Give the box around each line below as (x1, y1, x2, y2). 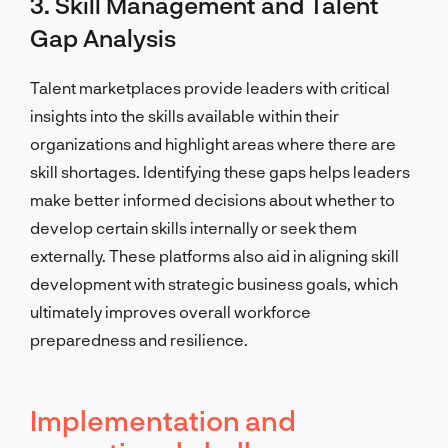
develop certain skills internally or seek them (30, 217, 357, 237)
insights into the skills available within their (30, 105, 339, 125)
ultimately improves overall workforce (30, 301, 311, 321)
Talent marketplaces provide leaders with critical (30, 77, 390, 97)
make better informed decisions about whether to (30, 189, 395, 209)
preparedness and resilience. (30, 329, 248, 349)
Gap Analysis (30, 22, 176, 52)
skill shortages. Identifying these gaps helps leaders (30, 161, 410, 181)
